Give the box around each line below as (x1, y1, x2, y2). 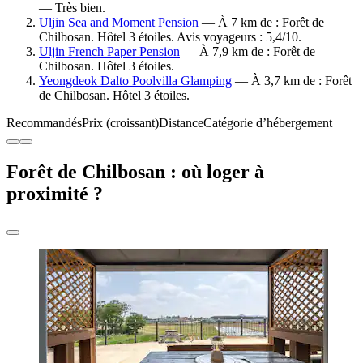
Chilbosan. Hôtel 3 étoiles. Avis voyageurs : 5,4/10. (39, 29, 301, 44)
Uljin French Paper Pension (39, 44, 180, 58)
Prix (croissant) (82, 115, 159, 130)
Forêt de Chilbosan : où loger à (6, 160, 264, 182)
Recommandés (6, 115, 82, 130)
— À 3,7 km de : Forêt (232, 73, 352, 88)
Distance (159, 115, 203, 130)
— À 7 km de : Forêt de (199, 15, 324, 29)
